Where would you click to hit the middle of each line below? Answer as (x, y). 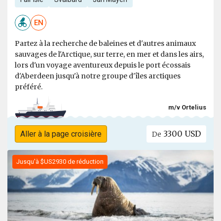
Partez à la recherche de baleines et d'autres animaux (105, 44)
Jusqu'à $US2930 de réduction (60, 162)
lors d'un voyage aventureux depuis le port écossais (103, 65)
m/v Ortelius (187, 108)
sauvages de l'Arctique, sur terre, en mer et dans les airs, (109, 55)
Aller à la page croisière (61, 134)
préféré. (29, 87)
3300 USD (181, 134)
